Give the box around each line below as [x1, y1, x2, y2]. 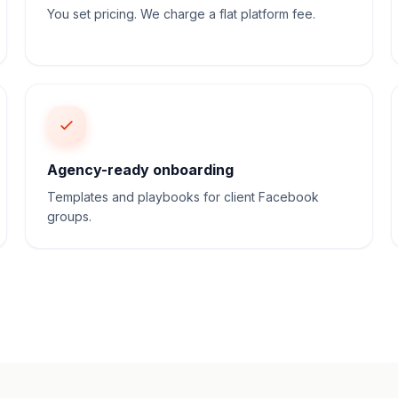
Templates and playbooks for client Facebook [47, 189, 319, 204]
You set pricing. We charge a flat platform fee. [47, 6, 315, 21]
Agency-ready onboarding [47, 161, 234, 179]
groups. [47, 209, 92, 224]
